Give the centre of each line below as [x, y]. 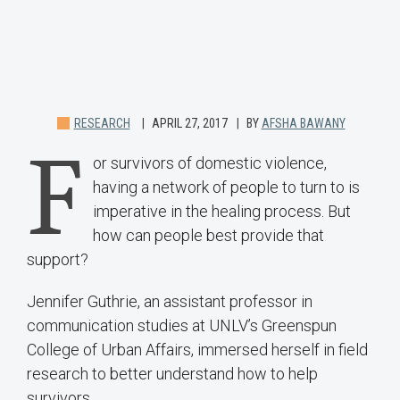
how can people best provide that [208, 236]
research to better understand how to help [172, 374]
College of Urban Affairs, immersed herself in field [197, 350]
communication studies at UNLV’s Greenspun [182, 326]
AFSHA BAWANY [303, 124]
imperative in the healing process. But [222, 212]
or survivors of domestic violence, [210, 163]
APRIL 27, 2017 [189, 124]
